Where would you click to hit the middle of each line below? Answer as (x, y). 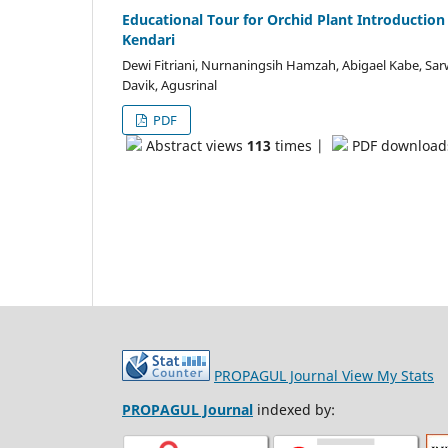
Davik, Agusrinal (169, 85)
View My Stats (386, 376)
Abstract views (194, 146)
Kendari (148, 40)
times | (301, 146)
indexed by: (296, 410)
